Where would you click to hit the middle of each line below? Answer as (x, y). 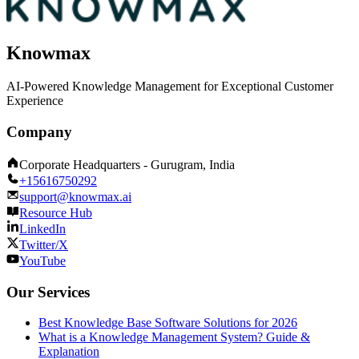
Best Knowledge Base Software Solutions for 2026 (168, 323)
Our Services (48, 292)
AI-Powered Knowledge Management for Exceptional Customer (170, 87)
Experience (35, 101)
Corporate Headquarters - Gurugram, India (127, 164)
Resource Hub (56, 212)
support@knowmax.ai (75, 196)
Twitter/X (44, 244)
